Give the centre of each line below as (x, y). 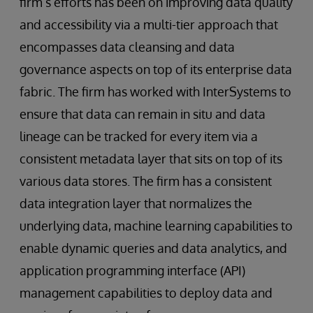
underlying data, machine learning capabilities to (156, 226)
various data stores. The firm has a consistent (146, 181)
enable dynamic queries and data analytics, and (153, 248)
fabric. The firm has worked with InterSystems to (155, 92)
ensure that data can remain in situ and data (143, 114)
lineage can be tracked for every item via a (139, 137)
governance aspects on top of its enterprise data (156, 70)
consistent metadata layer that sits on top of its (151, 159)
